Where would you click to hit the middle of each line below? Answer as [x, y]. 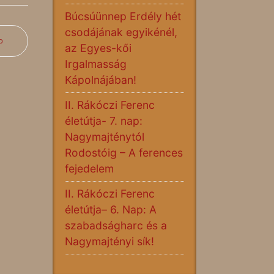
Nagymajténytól [105, 137]
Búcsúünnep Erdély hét [123, 16]
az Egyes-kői [98, 48]
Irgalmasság [96, 64]
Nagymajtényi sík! [109, 241]
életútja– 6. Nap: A [111, 209]
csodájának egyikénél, [121, 32]
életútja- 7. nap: [104, 121]
